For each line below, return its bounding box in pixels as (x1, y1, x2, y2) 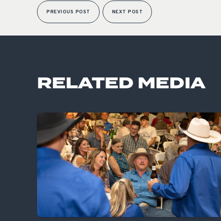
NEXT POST (111, 8, 143, 15)
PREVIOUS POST (46, 8, 90, 15)
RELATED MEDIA (37, 71, 206, 96)
